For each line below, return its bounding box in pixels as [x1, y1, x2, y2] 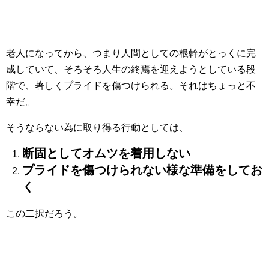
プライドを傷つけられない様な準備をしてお [22, 163, 263, 177]
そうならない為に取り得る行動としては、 [6, 122, 189, 133]
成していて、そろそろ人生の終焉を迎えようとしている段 [6, 64, 256, 74]
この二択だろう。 [6, 208, 83, 219]
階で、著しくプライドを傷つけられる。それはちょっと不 [6, 80, 256, 91]
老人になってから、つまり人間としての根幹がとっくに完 [6, 47, 256, 58]
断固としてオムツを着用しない [22, 146, 191, 160]
